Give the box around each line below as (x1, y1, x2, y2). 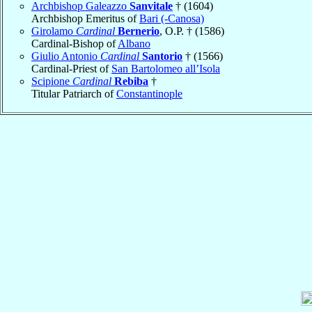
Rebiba (114, 75, 148, 87)
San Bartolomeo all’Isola (111, 62, 220, 75)
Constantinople (116, 87, 182, 100)
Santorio (142, 49, 182, 62)
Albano (118, 37, 150, 49)
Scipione (31, 75, 72, 87)
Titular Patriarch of (31, 87, 116, 100)
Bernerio (118, 24, 159, 37)
